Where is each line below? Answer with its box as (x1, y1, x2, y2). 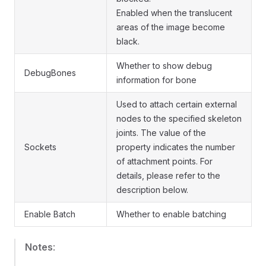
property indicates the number (116, 142, 235, 153)
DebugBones (24, 68, 76, 78)
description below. (116, 185, 188, 195)
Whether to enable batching (116, 209, 226, 220)
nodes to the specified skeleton (116, 113, 242, 124)
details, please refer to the (116, 170, 220, 181)
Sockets (24, 142, 56, 153)
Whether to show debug (116, 61, 212, 71)
